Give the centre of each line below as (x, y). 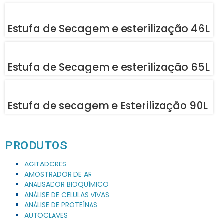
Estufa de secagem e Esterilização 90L (108, 105)
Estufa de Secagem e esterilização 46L (109, 28)
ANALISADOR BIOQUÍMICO (66, 184)
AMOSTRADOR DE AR (58, 174)
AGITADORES (45, 164)
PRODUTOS (36, 145)
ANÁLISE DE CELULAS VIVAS (67, 194)
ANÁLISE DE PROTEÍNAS (61, 205)
